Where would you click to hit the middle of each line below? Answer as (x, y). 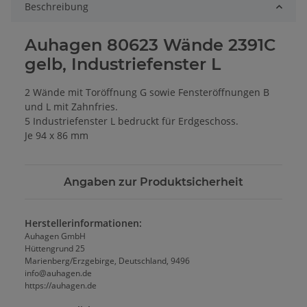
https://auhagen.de (61, 286)
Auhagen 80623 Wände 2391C (150, 45)
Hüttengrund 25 (55, 249)
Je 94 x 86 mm (57, 136)
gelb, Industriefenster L (123, 64)
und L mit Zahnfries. (71, 107)
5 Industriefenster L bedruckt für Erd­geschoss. (132, 121)
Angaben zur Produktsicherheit (153, 182)
